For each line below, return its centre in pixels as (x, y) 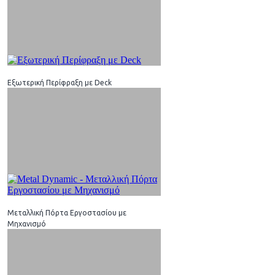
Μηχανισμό (27, 223)
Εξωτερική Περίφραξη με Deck (60, 82)
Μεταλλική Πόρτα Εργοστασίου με (67, 212)
